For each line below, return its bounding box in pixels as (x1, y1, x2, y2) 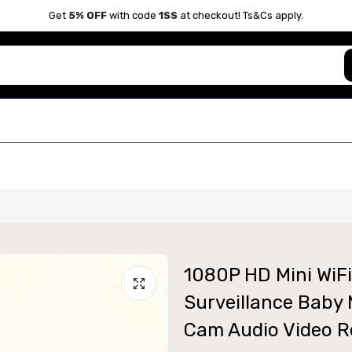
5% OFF (68, 9, 107, 21)
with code (107, 9, 159, 21)
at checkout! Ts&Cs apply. (178, 9, 303, 21)
